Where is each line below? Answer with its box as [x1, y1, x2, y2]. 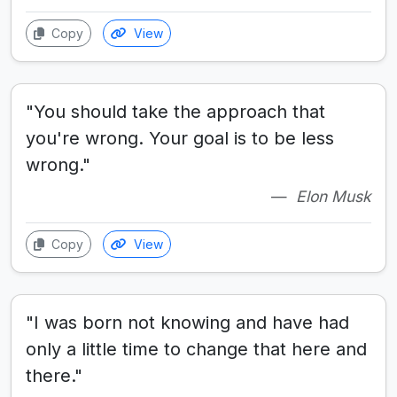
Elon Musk [296, 187, 371, 206]
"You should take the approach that [26, 101, 325, 122]
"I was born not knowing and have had [26, 312, 349, 333]
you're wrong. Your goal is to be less [26, 128, 334, 149]
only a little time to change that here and [26, 339, 367, 360]
